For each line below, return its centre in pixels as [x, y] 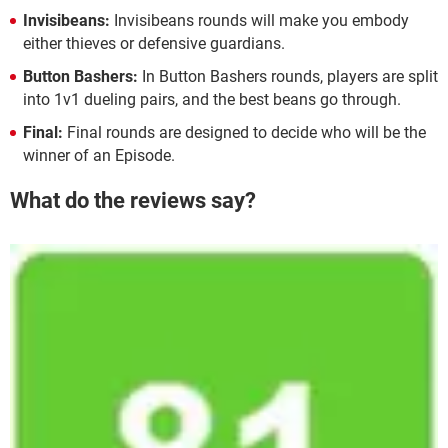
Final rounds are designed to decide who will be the [244, 132]
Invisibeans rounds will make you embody [261, 20]
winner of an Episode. [99, 155]
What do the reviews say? [133, 200]
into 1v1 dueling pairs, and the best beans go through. [212, 99]
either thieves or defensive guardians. [154, 43]
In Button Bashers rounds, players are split [288, 76]
